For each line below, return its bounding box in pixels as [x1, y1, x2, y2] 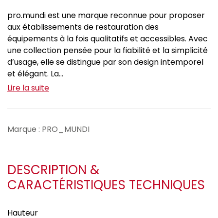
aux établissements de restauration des [7, 21, 159, 33]
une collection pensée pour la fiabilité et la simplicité [7, 45, 208, 56]
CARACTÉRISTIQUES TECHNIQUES [7, 176, 205, 194]
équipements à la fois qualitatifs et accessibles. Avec [7, 33, 208, 45]
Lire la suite [7, 82, 49, 94]
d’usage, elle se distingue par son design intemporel [7, 56, 203, 68]
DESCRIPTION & [7, 161, 99, 179]
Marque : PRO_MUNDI [7, 124, 90, 135]
